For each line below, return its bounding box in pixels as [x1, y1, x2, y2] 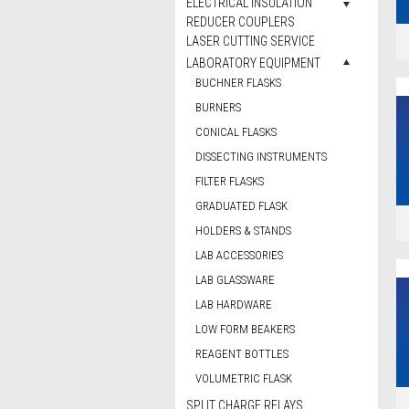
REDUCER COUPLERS [186, 15, 295, 29]
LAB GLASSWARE [195, 273, 275, 287]
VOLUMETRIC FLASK [195, 372, 292, 385]
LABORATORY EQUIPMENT [186, 56, 320, 70]
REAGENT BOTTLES [195, 347, 288, 361]
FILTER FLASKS [195, 174, 264, 188]
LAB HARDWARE [195, 298, 272, 311]
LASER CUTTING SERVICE [186, 34, 315, 48]
